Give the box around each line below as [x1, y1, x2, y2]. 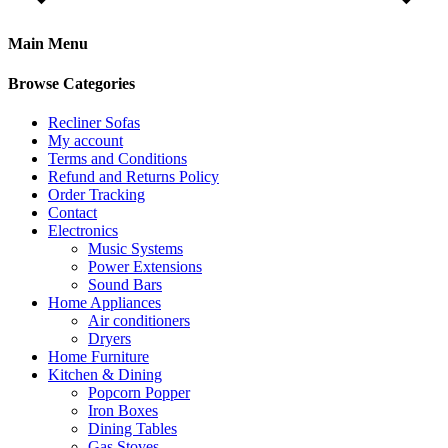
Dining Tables [88, 419, 177, 437]
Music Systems [88, 239, 183, 257]
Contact [48, 203, 97, 221]
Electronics [48, 221, 118, 239]
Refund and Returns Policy [48, 167, 219, 185]
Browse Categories [8, 74, 135, 92]
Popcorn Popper [88, 383, 190, 401]
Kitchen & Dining [48, 365, 162, 383]
